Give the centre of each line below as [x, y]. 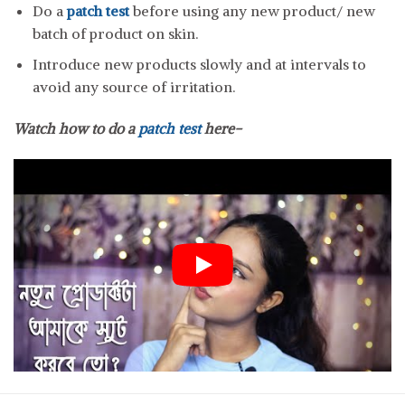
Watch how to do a [76, 129]
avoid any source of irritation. [133, 87]
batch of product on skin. [115, 33]
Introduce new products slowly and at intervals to [199, 65]
